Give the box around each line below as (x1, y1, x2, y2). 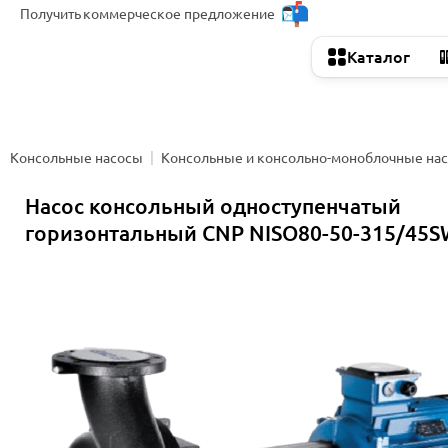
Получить (20, 5, 81, 22)
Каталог (347, 48, 410, 66)
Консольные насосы (10, 149, 143, 166)
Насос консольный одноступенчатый (25, 194, 401, 218)
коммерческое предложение (83, 5, 275, 22)
